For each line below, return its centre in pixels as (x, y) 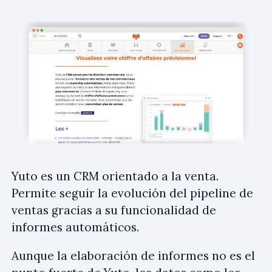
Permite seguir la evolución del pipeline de (132, 193)
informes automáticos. (75, 227)
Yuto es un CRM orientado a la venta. (115, 176)
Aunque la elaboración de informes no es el (133, 256)
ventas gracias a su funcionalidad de (114, 210)
